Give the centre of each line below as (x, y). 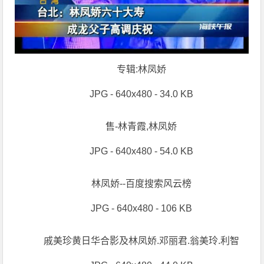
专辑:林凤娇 (141, 70)
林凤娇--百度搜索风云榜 (141, 184)
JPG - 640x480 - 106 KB (141, 209)
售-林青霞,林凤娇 (141, 127)
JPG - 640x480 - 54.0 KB (141, 151)
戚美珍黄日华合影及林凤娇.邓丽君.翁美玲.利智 (141, 241)
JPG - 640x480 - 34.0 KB (141, 94)
